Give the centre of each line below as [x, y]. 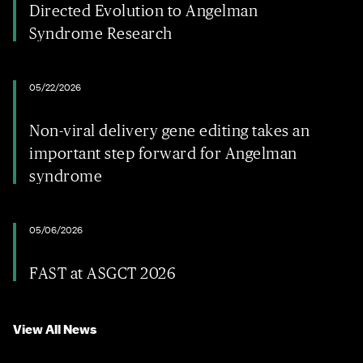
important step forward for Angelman [163, 153]
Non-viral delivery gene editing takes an [169, 130]
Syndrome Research [101, 33]
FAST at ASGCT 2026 [102, 273]
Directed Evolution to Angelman [143, 11]
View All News [55, 329]
